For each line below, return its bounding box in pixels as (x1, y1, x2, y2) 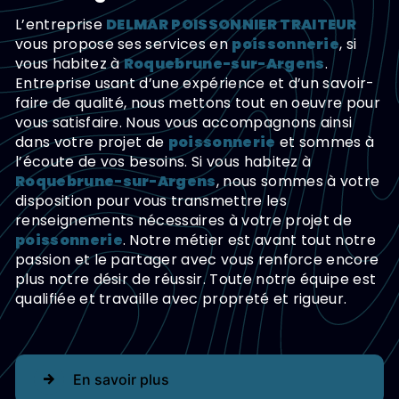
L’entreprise (25, 14, 107, 36)
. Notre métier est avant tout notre (122, 230, 377, 251)
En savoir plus (73, 370, 169, 389)
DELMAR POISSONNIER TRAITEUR (106, 14, 357, 36)
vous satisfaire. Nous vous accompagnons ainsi (15, 112, 353, 134)
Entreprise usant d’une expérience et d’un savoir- (15, 73, 375, 94)
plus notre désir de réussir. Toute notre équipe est (15, 269, 377, 290)
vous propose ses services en (15, 34, 232, 55)
